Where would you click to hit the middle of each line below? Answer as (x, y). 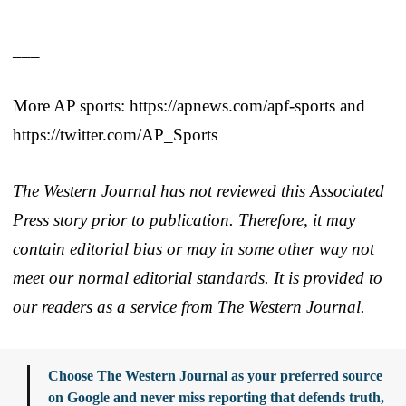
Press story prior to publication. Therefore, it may (184, 219)
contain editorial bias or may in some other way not (193, 248)
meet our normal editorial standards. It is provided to (198, 277)
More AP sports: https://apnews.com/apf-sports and (189, 105)
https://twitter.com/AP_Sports (115, 134)
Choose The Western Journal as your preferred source (215, 375)
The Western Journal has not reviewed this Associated (198, 190)
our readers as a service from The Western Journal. (189, 306)
